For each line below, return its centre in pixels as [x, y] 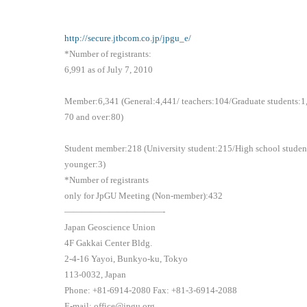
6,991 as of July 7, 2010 [109, 70]
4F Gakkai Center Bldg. [109, 243]
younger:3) [85, 164]
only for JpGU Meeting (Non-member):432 [144, 196]
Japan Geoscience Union [110, 228]
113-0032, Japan [109, 275]
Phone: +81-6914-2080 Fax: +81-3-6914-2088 [151, 291]
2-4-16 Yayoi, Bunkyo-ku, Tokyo [126, 259]
